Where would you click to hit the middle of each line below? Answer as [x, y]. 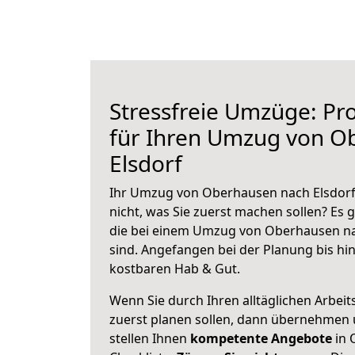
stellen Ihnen [150, 338]
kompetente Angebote [261, 338]
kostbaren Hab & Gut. [175, 269]
